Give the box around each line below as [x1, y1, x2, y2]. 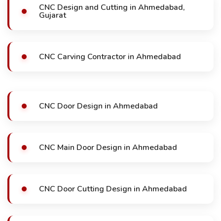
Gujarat [39, 10, 66, 21]
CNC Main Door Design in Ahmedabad [39, 142, 177, 153]
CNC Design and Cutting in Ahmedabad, [39, 2, 185, 13]
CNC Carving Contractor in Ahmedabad [39, 51, 181, 62]
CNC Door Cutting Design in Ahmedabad [39, 184, 187, 194]
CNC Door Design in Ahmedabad [39, 101, 158, 111]
